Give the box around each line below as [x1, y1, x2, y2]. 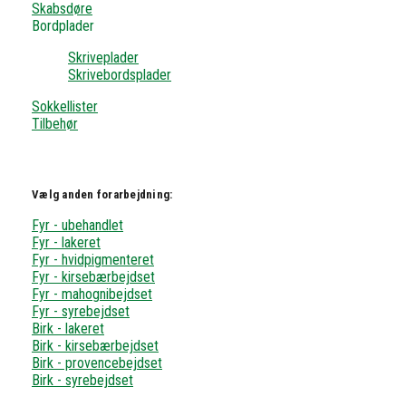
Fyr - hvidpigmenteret [32, 250, 154, 268]
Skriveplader [68, 48, 139, 66]
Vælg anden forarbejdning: [32, 187, 173, 201]
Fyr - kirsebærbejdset [32, 267, 155, 285]
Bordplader [32, 16, 94, 34]
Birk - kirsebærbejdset [32, 336, 159, 354]
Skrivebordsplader [68, 65, 171, 83]
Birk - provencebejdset [32, 353, 162, 372]
